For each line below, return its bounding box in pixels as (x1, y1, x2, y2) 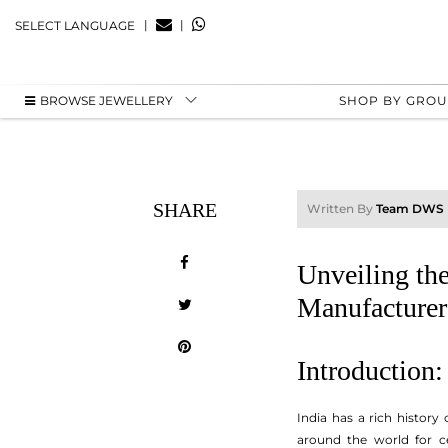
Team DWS (376, 201, 444, 216)
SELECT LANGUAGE (15, 17, 135, 33)
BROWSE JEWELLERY (40, 92, 173, 108)
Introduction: (297, 355, 443, 386)
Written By (307, 201, 376, 216)
